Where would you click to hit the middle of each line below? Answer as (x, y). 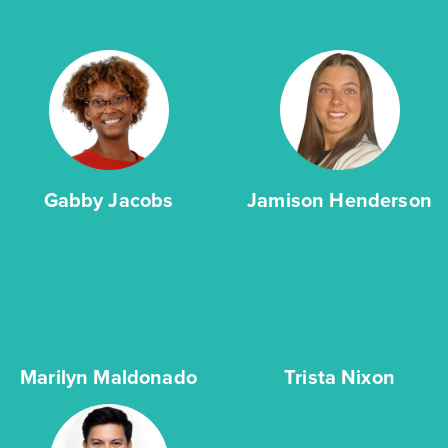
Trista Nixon (339, 376)
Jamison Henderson (339, 199)
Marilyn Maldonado (108, 376)
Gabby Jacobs (108, 199)
